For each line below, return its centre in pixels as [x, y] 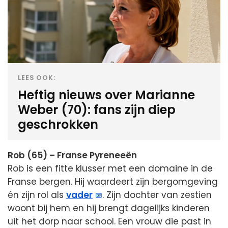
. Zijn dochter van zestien [157, 195]
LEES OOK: [37, 78]
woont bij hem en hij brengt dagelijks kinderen [109, 208]
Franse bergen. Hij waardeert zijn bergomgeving [113, 182]
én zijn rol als [37, 195]
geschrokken [58, 125]
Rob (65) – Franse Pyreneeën [72, 155]
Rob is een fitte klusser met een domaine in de [110, 169]
